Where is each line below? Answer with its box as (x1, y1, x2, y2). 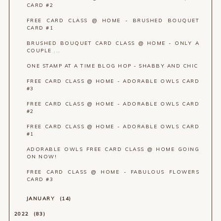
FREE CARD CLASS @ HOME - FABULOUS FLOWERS (26, 168, 200, 175)
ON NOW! (26, 153, 57, 160)
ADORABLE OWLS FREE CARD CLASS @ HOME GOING (26, 146, 200, 152)
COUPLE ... (26, 47, 61, 54)
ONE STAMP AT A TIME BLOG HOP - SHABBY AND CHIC (26, 62, 198, 69)
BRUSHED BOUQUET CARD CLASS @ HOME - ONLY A (26, 39, 200, 46)
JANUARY (26, 195, 57, 202)
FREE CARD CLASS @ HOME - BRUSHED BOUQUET (26, 17, 200, 24)
